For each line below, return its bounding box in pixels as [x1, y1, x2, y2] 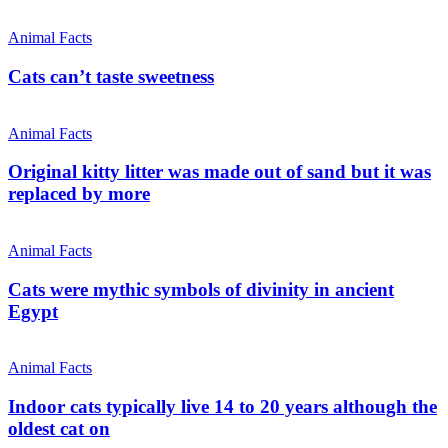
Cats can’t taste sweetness [8, 65, 214, 87]
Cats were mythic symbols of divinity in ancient [8, 278, 394, 300]
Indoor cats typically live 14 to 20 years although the [8, 396, 437, 418]
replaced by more [8, 183, 150, 205]
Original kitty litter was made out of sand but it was [8, 161, 431, 183]
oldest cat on [8, 418, 110, 440]
